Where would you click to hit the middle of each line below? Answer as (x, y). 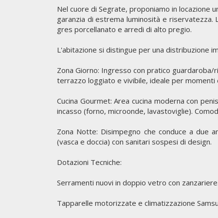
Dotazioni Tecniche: (89, 162)
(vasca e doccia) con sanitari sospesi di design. (134, 142)
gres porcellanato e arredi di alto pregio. (124, 29)
